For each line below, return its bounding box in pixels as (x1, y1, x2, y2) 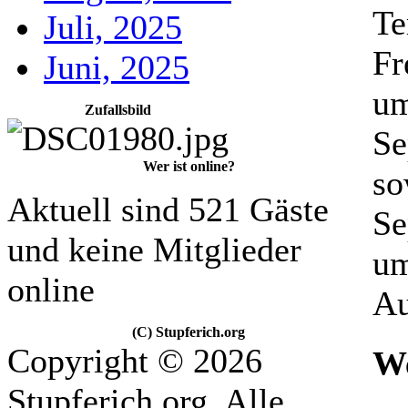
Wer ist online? (142, 158, 235, 174)
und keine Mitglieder (7, 230, 301, 269)
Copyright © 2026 (7, 342, 262, 380)
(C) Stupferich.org (132, 324, 245, 340)
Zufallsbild (85, 102, 151, 117)
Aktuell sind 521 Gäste (7, 190, 329, 229)
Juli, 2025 (44, 8, 182, 46)
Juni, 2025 (44, 48, 189, 87)
